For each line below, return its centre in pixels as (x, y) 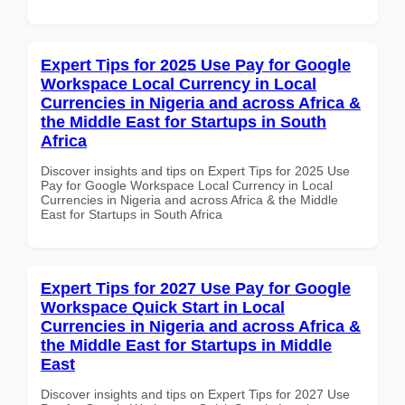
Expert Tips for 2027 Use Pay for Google (196, 288)
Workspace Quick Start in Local (163, 307)
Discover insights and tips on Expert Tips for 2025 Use (195, 170)
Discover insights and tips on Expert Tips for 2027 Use (195, 394)
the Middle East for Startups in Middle (186, 345)
